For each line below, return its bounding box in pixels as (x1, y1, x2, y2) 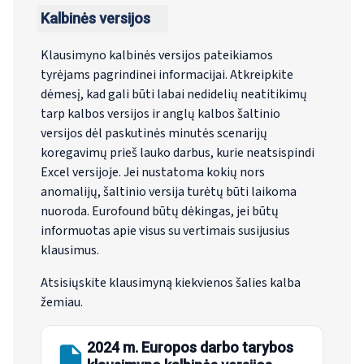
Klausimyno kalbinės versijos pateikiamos (40, 46, 273, 65)
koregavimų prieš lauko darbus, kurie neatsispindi (40, 144, 314, 162)
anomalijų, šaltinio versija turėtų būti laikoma (40, 183, 297, 201)
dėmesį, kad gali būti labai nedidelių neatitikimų (40, 85, 307, 104)
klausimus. (40, 241, 99, 260)
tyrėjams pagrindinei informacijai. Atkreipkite (40, 66, 293, 84)
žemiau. (40, 293, 83, 312)
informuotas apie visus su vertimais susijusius (40, 222, 290, 240)
